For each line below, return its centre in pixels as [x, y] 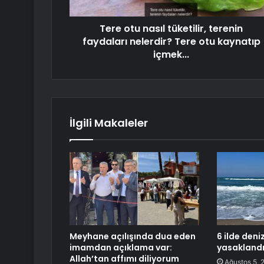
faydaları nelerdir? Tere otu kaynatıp [171, 42]
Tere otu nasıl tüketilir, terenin [171, 29]
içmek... [171, 55]
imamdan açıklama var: [121, 248]
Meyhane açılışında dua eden [133, 237]
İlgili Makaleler [109, 123]
